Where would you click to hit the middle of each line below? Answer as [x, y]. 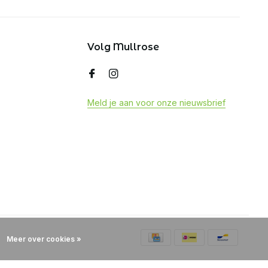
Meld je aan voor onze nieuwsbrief [156, 103]
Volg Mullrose [123, 47]
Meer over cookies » [44, 239]
